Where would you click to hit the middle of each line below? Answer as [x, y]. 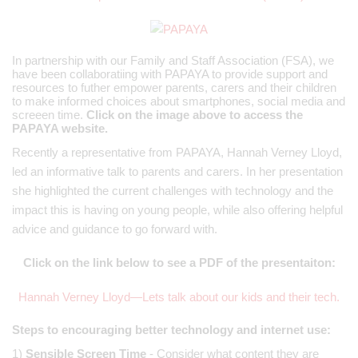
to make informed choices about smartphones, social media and [179, 101]
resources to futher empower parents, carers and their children [174, 88]
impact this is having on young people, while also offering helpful [177, 210]
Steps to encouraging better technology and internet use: [171, 330]
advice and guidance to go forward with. [115, 229]
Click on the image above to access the [195, 115]
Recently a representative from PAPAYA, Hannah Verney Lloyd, [177, 153]
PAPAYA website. [60, 129]
